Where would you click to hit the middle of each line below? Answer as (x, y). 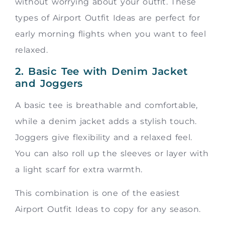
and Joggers (49, 84)
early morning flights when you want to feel (111, 34)
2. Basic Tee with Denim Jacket (101, 72)
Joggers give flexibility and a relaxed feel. (104, 138)
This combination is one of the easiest (98, 193)
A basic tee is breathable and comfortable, (106, 105)
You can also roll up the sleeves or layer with (112, 154)
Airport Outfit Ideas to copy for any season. (108, 209)
